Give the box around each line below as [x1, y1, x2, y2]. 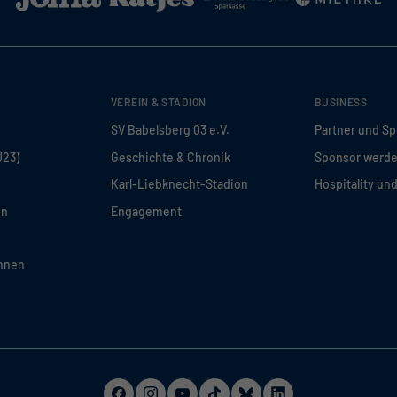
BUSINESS [315, 96, 368, 109]
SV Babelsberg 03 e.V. [110, 122, 230, 138]
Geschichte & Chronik [110, 149, 230, 165]
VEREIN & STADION [110, 96, 206, 109]
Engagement [110, 203, 182, 219]
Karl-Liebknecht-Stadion [110, 176, 248, 192]
